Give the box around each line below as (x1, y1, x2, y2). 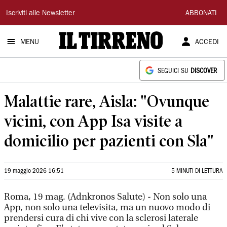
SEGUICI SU (158, 68, 191, 74)
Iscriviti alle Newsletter (6, 10, 74, 17)
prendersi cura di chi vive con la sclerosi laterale (4, 213, 198, 223)
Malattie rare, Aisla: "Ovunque (4, 92, 209, 110)
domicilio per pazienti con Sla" (4, 131, 214, 150)
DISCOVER (191, 68, 217, 74)
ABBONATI (185, 10, 217, 17)
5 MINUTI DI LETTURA (171, 168, 223, 174)
